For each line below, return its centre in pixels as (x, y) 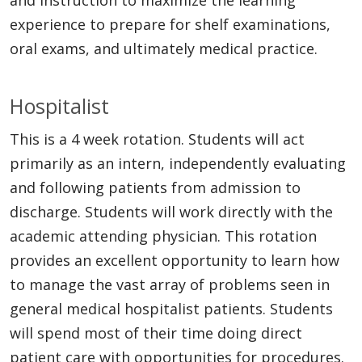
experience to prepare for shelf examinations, (170, 24)
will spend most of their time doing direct (156, 333)
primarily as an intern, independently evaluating (178, 163)
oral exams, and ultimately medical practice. (164, 48)
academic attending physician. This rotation (163, 236)
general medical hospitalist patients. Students (171, 308)
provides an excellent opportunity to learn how (175, 260)
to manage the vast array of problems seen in (170, 284)
